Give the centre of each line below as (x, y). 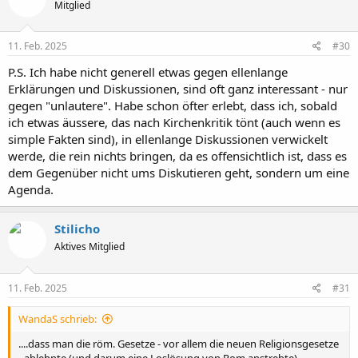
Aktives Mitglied (89, 247)
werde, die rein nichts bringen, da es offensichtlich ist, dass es (177, 156)
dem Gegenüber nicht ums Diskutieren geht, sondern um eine (179, 173)
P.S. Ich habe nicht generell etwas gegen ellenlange (148, 72)
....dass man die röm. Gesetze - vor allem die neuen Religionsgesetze (179, 343)
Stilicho (77, 229)
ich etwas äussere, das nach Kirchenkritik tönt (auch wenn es (174, 123)
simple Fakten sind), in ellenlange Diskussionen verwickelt (168, 139)
